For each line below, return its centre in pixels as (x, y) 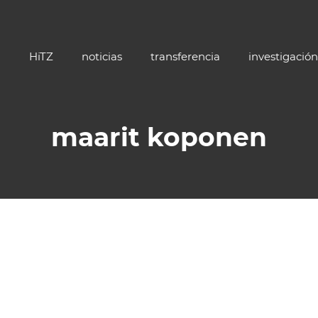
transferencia (185, 56)
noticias (102, 56)
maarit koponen (159, 137)
